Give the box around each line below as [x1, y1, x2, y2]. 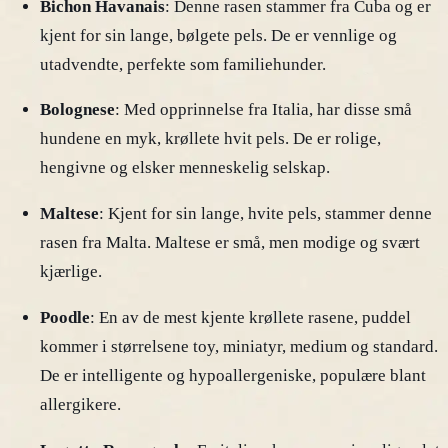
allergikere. [40, 395, 121, 415]
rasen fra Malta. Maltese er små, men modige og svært [40, 233, 420, 253]
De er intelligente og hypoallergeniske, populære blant [40, 366, 426, 386]
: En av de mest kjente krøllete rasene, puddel [90, 308, 411, 328]
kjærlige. [40, 262, 102, 282]
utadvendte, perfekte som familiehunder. [40, 54, 326, 74]
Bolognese [40, 100, 115, 120]
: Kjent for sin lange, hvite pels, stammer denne [99, 204, 432, 224]
